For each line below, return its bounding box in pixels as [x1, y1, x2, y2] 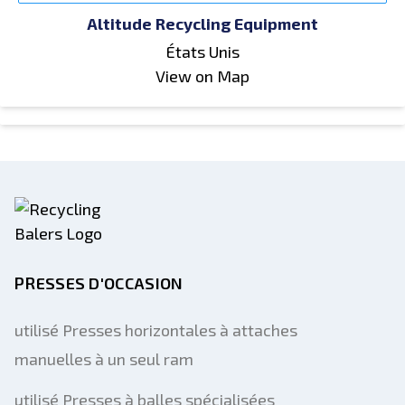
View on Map [155, 66, 250, 86]
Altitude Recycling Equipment [87, 14, 318, 33]
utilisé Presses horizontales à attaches [14, 320, 297, 340]
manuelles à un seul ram [14, 349, 193, 369]
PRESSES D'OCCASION [14, 273, 184, 293]
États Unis [165, 42, 240, 61]
